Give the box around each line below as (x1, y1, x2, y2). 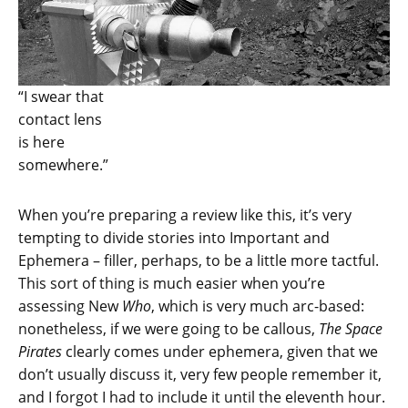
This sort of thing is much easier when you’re (18, 273, 325, 294)
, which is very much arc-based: (151, 296, 364, 317)
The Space (319, 319, 382, 340)
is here (18, 132, 65, 153)
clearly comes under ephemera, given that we (66, 342, 378, 362)
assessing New (18, 296, 122, 317)
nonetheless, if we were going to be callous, (18, 319, 319, 340)
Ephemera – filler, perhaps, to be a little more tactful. (18, 250, 379, 271)
